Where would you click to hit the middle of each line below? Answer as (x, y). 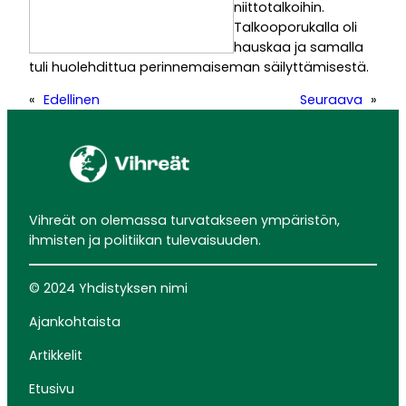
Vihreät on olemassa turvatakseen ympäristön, (184, 220)
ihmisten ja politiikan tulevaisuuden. (145, 240)
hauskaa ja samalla (299, 47)
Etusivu (52, 389)
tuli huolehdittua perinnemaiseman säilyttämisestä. (199, 67)
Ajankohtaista (75, 322)
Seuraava (331, 99)
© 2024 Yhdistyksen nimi (108, 289)
